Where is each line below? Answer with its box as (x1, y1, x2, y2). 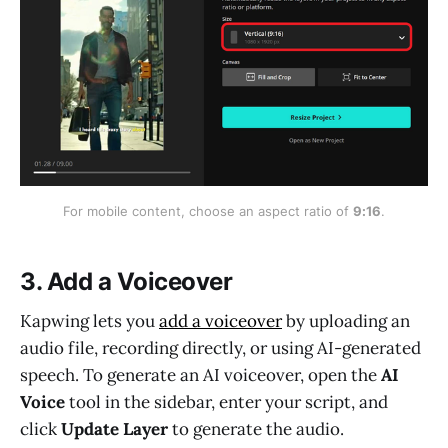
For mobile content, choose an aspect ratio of (63, 202, 353, 219)
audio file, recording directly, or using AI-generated (20, 337, 421, 360)
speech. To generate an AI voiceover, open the (20, 364, 381, 387)
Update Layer (61, 418, 168, 441)
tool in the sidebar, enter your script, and (65, 391, 388, 414)
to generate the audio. (168, 418, 344, 441)
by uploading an (282, 310, 410, 333)
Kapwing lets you (20, 310, 159, 333)
